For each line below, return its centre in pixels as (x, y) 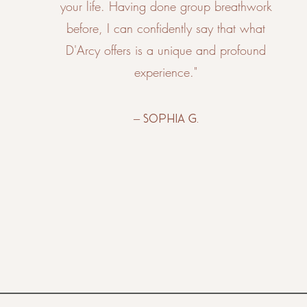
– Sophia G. (167, 118)
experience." (166, 72)
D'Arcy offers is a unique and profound (166, 50)
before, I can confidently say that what (166, 28)
